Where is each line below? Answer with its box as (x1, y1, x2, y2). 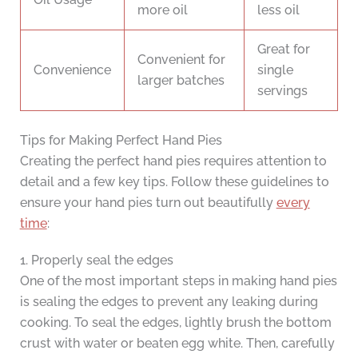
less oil (257, 2, 300, 18)
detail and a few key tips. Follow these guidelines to (19, 174, 329, 190)
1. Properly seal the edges (19, 253, 173, 268)
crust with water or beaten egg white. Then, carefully (19, 336, 335, 352)
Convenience (34, 62, 111, 78)
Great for (257, 42, 310, 58)
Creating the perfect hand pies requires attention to (19, 153, 327, 169)
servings (257, 83, 308, 99)
